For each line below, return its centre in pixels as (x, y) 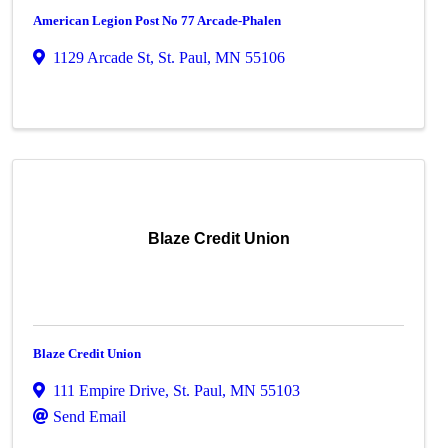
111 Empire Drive (109, 390)
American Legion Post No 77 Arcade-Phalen (157, 20)
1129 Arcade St (102, 57)
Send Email (90, 416)
